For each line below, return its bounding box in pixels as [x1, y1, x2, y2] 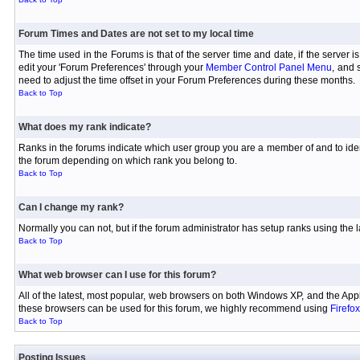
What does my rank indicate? [18, 121, 151, 133]
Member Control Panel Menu [206, 62, 333, 73]
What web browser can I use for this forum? [18, 269, 216, 280]
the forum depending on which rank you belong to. [18, 155, 237, 166]
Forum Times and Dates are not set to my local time [18, 28, 254, 39]
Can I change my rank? [18, 202, 124, 213]
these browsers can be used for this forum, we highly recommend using [18, 303, 330, 314]
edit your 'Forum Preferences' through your [18, 62, 207, 73]
